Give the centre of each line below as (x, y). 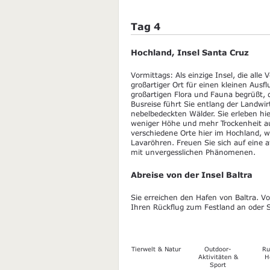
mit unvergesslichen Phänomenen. (194, 152)
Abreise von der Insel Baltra (192, 175)
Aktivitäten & (218, 257)
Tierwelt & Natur (156, 249)
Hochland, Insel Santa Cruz (190, 53)
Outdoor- (218, 249)
